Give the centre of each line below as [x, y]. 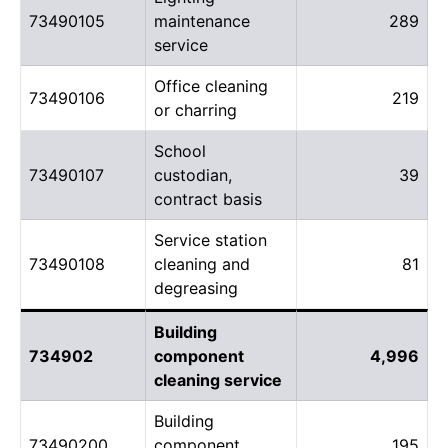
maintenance [202, 20]
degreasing [196, 287]
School [180, 150]
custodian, [193, 174]
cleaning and [202, 263]
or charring [195, 109]
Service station [210, 239]
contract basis [208, 198]
